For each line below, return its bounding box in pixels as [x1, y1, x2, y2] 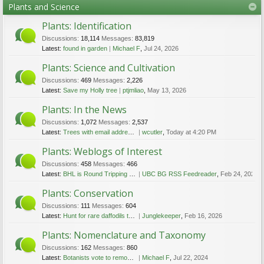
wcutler [141, 128, 163, 136]
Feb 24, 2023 [220, 170, 258, 177]
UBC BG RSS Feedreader [141, 170, 217, 177]
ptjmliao [123, 87, 144, 94]
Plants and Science [8, 1, 80, 12]
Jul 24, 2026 [144, 45, 179, 52]
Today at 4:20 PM [166, 128, 216, 136]
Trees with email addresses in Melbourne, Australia [63, 128, 128, 136]
